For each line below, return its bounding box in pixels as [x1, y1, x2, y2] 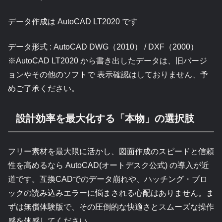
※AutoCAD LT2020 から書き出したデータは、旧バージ [8, 56, 207, 65]
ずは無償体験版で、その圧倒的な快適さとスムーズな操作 [8, 203, 214, 212]
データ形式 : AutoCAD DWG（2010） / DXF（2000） [8, 42, 198, 51]
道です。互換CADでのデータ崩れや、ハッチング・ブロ [8, 175, 208, 184]
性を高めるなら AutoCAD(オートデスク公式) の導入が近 [8, 161, 209, 170]
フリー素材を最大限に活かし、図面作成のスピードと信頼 [8, 147, 214, 156]
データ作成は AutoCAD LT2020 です [8, 17, 138, 26]
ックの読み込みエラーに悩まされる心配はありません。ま [8, 189, 214, 198]
